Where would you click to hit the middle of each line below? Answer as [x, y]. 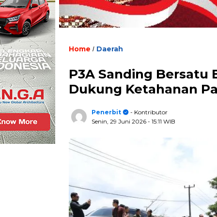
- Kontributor [148, 112]
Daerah [110, 49]
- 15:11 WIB [162, 121]
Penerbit [106, 112]
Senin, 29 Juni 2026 [120, 121]
